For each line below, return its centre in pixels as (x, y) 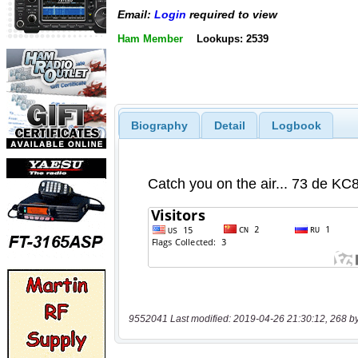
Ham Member (150, 38)
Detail (229, 125)
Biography (159, 125)
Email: (136, 15)
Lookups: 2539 (232, 38)
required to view (232, 15)
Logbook (296, 125)
